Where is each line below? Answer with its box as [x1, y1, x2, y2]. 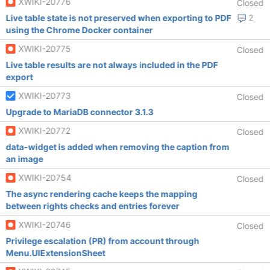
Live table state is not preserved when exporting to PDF [5, 13, 231, 23]
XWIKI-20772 [18, 125, 71, 136]
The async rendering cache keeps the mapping [5, 189, 198, 199]
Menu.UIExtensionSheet [5, 248, 105, 258]
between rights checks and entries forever [5, 201, 180, 211]
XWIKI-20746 [18, 219, 71, 230]
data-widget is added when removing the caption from [5, 142, 230, 152]
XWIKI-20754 [18, 172, 72, 183]
